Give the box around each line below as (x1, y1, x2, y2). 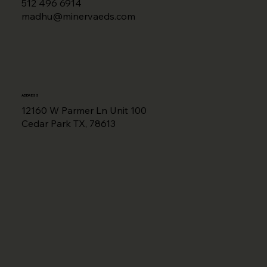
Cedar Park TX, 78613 (21, 117, 116, 130)
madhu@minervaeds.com (21, 10, 135, 22)
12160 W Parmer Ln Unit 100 (21, 104, 147, 117)
